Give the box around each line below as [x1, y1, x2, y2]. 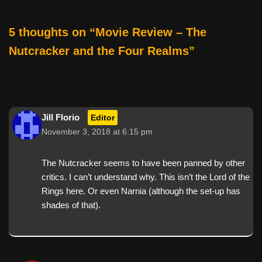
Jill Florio [42, 112, 80, 122]
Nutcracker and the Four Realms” [9, 44, 195, 57]
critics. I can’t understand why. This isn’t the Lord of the [42, 171, 250, 182]
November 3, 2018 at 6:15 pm [42, 127, 153, 136]
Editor [91, 112, 115, 122]
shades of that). [42, 199, 101, 210]
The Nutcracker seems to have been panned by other [42, 157, 245, 168]
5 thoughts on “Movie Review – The [9, 25, 206, 39]
